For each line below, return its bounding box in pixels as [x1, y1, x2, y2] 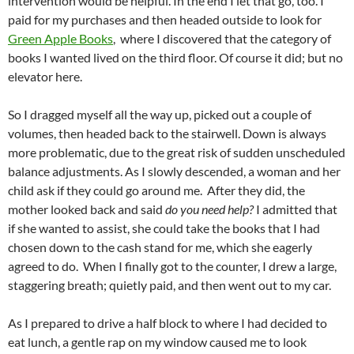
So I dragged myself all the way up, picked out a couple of [8, 107, 311, 122]
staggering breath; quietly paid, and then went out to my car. [8, 277, 331, 293]
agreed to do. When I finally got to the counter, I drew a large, [8, 258, 337, 274]
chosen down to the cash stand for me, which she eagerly [8, 239, 312, 255]
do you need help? [165, 201, 254, 217]
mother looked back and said [8, 201, 165, 217]
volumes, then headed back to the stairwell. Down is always [8, 126, 326, 141]
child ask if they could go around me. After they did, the [8, 183, 305, 198]
